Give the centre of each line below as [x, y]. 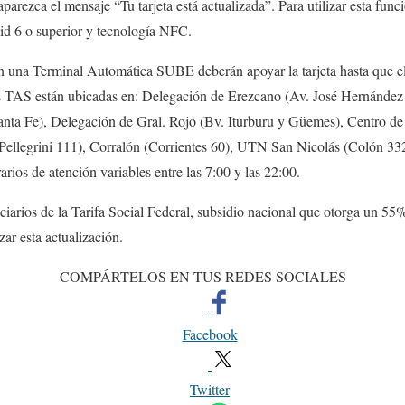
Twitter [210, 389]
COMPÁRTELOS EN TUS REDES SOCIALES [202, 276]
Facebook [210, 334]
